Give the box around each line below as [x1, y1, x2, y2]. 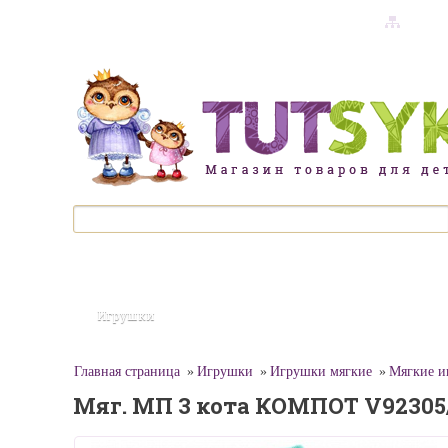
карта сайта [317, 14, 375, 27]
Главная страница [74, 364, 180, 379]
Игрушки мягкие [270, 364, 372, 379]
